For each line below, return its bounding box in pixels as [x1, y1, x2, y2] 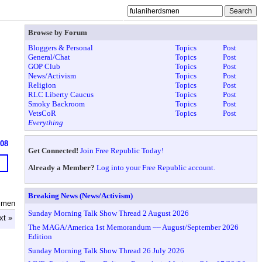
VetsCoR [28, 109, 57, 118]
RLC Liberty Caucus [28, 90, 94, 99]
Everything [28, 118, 64, 127]
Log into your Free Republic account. [96, 163, 216, 172]
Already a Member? [28, 163, 95, 172]
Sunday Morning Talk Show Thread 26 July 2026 [28, 246, 185, 255]
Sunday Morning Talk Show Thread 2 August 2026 [28, 209, 189, 218]
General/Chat [28, 53, 71, 62]
